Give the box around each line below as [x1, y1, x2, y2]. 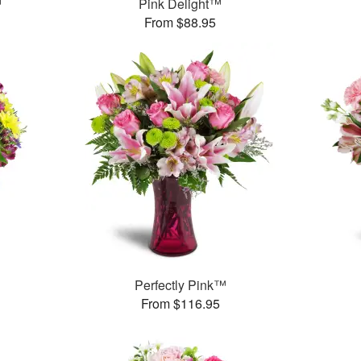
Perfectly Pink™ [134, 276, 226, 295]
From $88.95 [144, 13, 217, 32]
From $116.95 [140, 294, 220, 313]
